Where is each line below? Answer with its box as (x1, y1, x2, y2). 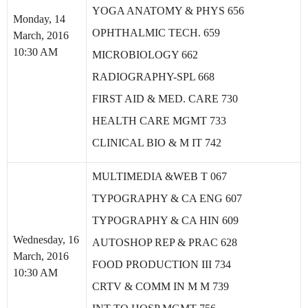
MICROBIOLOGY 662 (92, 49, 198, 60)
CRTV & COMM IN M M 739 (92, 280, 229, 292)
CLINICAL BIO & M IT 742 (92, 137, 221, 148)
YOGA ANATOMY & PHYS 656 (92, 5, 244, 16)
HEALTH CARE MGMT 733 (92, 115, 226, 126)
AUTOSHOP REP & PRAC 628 (92, 236, 237, 248)
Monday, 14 (13, 13, 65, 25)
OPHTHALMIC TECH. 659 (92, 27, 220, 38)
